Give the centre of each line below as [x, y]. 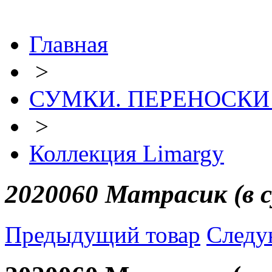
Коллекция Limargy [127, 154]
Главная [69, 44]
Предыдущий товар [103, 235]
